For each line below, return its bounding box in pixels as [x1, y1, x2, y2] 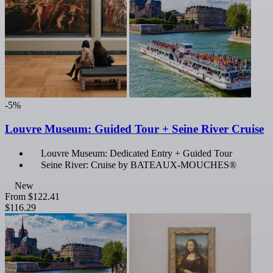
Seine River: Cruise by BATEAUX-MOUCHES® [41, 159, 236, 170]
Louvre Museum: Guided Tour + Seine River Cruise [5, 122, 264, 135]
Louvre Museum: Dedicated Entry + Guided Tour [41, 147, 232, 158]
